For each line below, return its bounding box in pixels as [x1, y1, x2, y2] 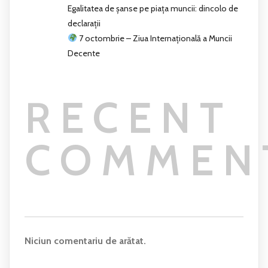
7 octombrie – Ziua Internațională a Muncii [77, 32, 232, 44]
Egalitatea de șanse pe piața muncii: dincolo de [68, 2, 238, 14]
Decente [68, 47, 100, 59]
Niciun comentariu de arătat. [25, 234, 146, 246]
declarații [68, 17, 100, 29]
